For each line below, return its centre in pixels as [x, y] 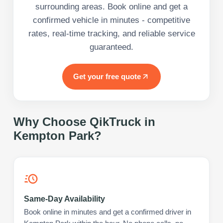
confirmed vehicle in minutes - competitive [111, 20]
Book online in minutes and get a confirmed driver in [108, 212]
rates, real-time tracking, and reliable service [111, 33]
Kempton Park [54, 135]
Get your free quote [107, 76]
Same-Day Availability [64, 199]
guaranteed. [111, 47]
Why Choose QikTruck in [84, 121]
